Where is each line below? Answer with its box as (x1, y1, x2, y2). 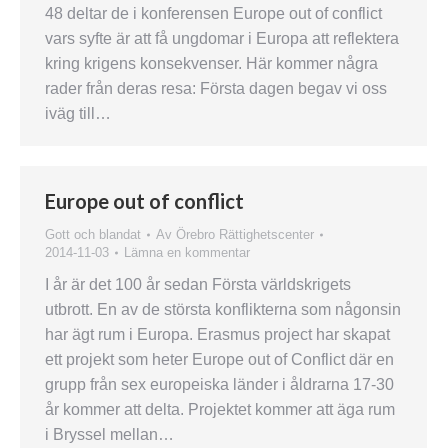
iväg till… (45, 105, 111, 122)
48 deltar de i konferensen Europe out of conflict (45, 5, 382, 22)
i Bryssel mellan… (45, 426, 174, 443)
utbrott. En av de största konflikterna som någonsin (45, 301, 401, 318)
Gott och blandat (45, 227, 141, 242)
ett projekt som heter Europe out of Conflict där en (45, 351, 394, 368)
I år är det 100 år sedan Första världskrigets (45, 276, 351, 293)
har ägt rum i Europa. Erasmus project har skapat (45, 326, 390, 343)
